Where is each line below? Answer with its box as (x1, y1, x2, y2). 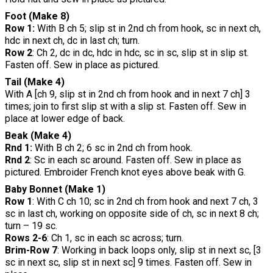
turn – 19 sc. (5, 219, 57, 232)
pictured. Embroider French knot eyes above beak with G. (5, 166, 246, 178)
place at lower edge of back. (5, 112, 125, 124)
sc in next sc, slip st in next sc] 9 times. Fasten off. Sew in (5, 256, 252, 268)
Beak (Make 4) (5, 129, 71, 141)
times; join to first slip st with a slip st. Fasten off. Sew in (5, 100, 246, 112)
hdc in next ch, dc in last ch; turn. (5, 34, 140, 46)
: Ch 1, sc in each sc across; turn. (47, 232, 183, 244)
